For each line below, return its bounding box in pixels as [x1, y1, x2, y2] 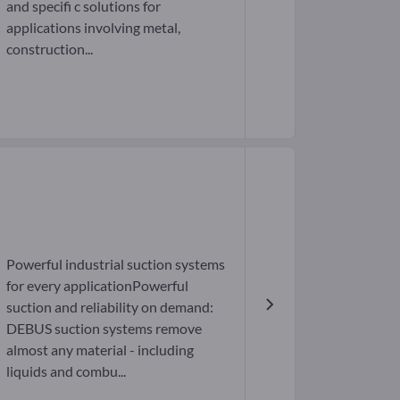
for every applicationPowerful [5, 276, 188, 294]
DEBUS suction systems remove [5, 319, 202, 337]
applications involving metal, [5, 19, 180, 37]
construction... [5, 40, 93, 58]
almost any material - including [5, 340, 194, 358]
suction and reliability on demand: [5, 297, 213, 315]
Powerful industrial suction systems [5, 254, 225, 272]
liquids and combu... [5, 362, 126, 379]
